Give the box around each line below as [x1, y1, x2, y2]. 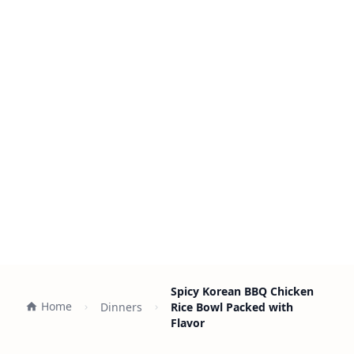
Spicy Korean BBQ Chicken [171, 284, 314, 299]
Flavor [171, 315, 205, 330]
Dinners [100, 299, 142, 314]
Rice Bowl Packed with [171, 299, 293, 314]
